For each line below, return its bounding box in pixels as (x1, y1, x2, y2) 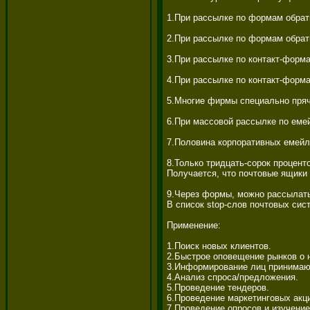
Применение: (167, 219, 224, 230)
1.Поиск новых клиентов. (167, 240, 274, 251)
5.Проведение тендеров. (167, 282, 272, 293)
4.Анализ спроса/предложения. (167, 271, 301, 282)
